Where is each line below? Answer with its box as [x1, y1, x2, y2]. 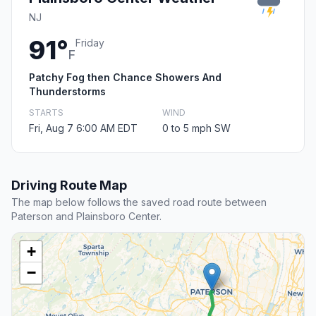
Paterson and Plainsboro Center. [11, 210, 162, 223]
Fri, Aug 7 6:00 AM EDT [29, 122, 138, 135]
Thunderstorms [29, 85, 106, 98]
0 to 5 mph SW [162, 122, 231, 135]
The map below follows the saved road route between [11, 196, 267, 209]
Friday [75, 37, 104, 49]
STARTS [29, 107, 63, 119]
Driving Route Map [11, 178, 127, 193]
